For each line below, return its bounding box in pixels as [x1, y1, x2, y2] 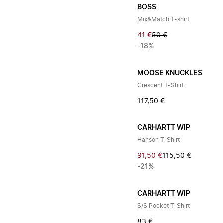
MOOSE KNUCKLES [137, 70, 203, 77]
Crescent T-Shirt [137, 82, 184, 88]
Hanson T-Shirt [137, 137, 180, 143]
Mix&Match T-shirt [137, 16, 190, 22]
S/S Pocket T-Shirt [137, 203, 190, 209]
